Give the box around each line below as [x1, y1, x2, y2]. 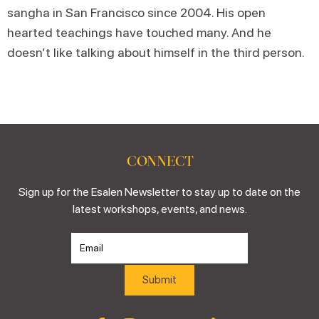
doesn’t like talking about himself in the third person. [7, 44, 305, 60]
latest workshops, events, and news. [72, 202, 247, 216]
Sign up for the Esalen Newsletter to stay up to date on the [19, 184, 300, 199]
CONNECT [126, 151, 193, 169]
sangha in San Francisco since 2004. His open [7, 4, 266, 20]
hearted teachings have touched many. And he [7, 24, 271, 40]
